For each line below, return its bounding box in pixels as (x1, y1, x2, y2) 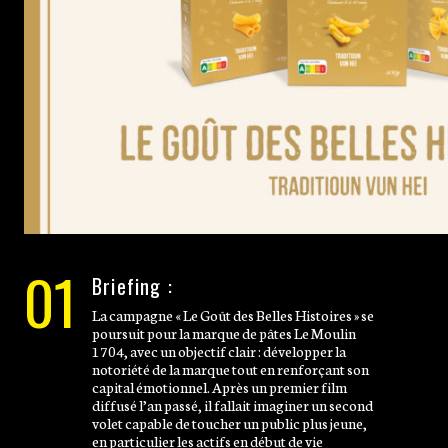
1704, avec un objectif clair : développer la (92, 339, 346, 361)
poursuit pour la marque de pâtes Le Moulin (92, 321, 356, 343)
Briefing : (92, 270, 173, 301)
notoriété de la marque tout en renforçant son (92, 357, 369, 379)
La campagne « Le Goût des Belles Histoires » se (92, 303, 374, 325)
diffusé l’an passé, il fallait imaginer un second (92, 393, 373, 415)
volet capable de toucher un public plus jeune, (92, 411, 367, 433)
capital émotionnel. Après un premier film (92, 375, 347, 397)
